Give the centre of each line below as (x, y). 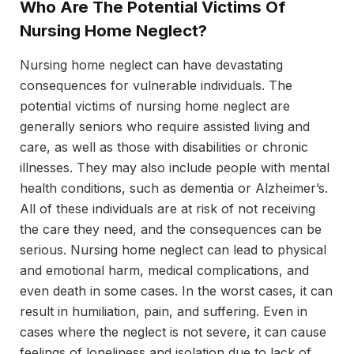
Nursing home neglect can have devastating (151, 65)
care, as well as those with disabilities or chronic (164, 147)
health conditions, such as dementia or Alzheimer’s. (174, 188)
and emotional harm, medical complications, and (164, 271)
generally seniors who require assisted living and (165, 127)
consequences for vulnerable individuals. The (156, 86)
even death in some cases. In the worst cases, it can (176, 291)
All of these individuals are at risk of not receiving (168, 209)
